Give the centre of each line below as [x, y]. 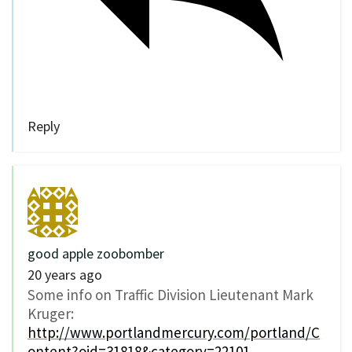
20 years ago [65, 274]
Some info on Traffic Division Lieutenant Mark [170, 294]
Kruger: [51, 313]
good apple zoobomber [96, 253]
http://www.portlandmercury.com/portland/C [174, 332]
